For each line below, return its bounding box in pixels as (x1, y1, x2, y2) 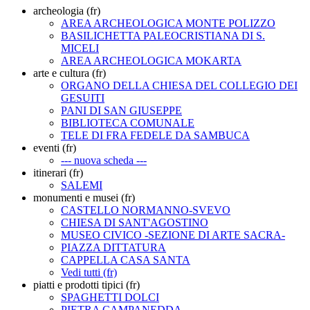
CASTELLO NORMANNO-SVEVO (61, 203, 230, 216)
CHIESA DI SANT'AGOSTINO (61, 216, 208, 228)
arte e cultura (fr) (33, 66, 106, 79)
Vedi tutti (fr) (61, 266, 117, 278)
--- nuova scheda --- (61, 154, 147, 166)
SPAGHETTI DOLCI (61, 291, 159, 303)
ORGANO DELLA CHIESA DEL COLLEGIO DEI (61, 79, 298, 91)
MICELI (61, 42, 99, 54)
